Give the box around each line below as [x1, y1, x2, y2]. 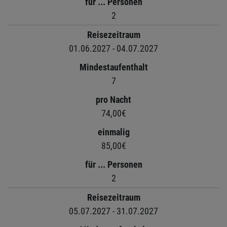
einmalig [97, 126, 130, 137]
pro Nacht [96, 94, 131, 105]
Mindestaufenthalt [79, 61, 148, 72]
